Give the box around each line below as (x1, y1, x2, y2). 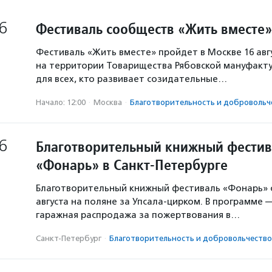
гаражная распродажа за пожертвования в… (36, 209, 240, 220)
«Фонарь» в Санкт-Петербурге (36, 155, 228, 174)
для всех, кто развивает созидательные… (36, 73, 227, 84)
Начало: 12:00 (36, 98, 86, 107)
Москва (93, 98, 122, 107)
